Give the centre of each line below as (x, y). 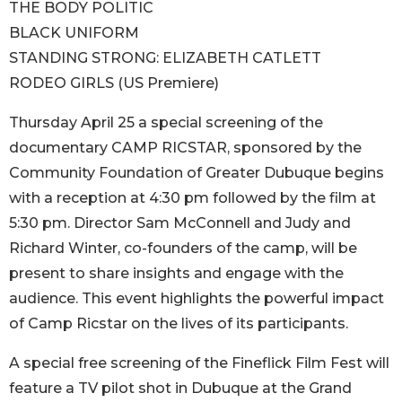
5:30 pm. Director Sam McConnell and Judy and (180, 223)
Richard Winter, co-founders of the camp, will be (183, 248)
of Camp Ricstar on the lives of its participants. (179, 323)
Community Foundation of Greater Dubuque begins (197, 172)
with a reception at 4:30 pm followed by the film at (192, 197)
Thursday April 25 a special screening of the (166, 122)
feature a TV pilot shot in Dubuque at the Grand (180, 388)
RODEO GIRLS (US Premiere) (114, 83)
